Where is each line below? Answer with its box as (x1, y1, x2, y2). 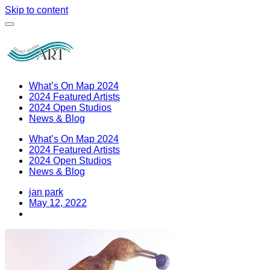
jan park (29, 186, 63, 197)
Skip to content (5, 5, 68, 15)
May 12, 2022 (29, 197, 87, 208)
